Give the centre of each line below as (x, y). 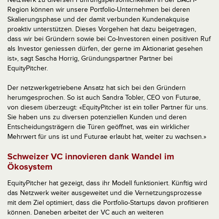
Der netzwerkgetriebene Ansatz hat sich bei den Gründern (97, 88)
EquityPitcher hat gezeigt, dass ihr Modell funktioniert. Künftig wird (107, 183)
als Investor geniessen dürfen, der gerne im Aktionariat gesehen (105, 49)
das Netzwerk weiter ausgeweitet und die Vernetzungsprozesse (105, 193)
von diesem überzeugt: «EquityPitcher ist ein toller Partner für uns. (108, 108)
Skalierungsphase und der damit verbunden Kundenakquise (98, 20)
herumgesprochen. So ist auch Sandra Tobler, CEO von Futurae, (104, 98)
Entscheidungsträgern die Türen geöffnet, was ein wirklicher (99, 127)
